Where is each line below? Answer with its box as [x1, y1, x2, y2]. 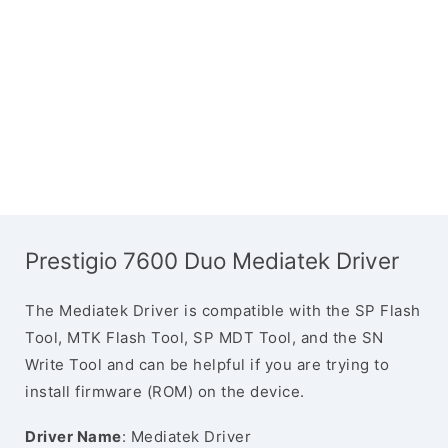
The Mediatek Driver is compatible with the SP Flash [25, 301, 421, 320]
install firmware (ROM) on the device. [25, 382, 305, 401]
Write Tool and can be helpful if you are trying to [25, 355, 389, 374]
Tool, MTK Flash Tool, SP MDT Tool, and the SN [25, 328, 384, 347]
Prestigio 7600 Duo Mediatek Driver [25, 247, 399, 274]
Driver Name [25, 427, 122, 446]
